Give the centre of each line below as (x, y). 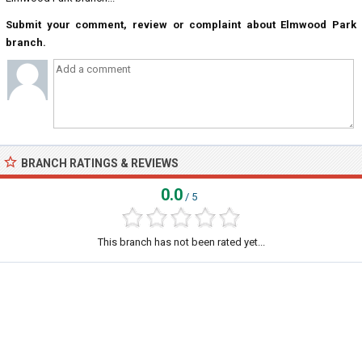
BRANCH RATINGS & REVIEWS (100, 163)
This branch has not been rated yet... (181, 242)
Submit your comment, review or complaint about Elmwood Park (181, 25)
